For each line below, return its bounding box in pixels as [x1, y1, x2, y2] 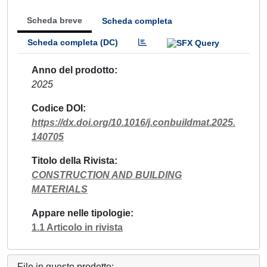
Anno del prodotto [32, 64, 114, 75]
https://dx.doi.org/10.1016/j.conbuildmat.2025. [32, 117, 235, 128]
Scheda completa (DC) [27, 38, 118, 47]
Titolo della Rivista [32, 155, 114, 166]
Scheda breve [27, 15, 82, 25]
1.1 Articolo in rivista [32, 222, 123, 232]
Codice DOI [32, 103, 83, 113]
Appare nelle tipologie [32, 207, 131, 218]
